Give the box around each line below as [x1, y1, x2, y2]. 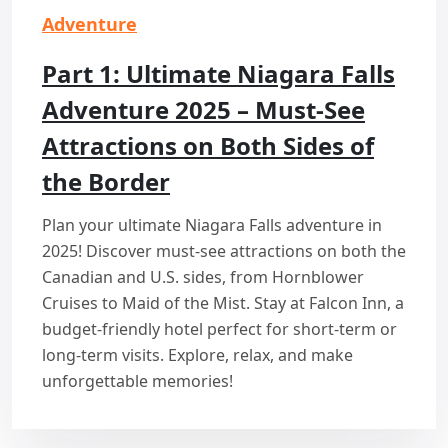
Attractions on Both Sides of [42, 128, 374, 162]
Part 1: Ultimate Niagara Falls [42, 56, 395, 90]
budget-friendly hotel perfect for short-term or [42, 317, 397, 340]
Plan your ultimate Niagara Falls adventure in [42, 213, 382, 236]
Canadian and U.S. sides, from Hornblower [42, 265, 364, 288]
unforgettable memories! [42, 369, 233, 392]
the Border [42, 164, 170, 198]
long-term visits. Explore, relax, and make [42, 343, 353, 366]
